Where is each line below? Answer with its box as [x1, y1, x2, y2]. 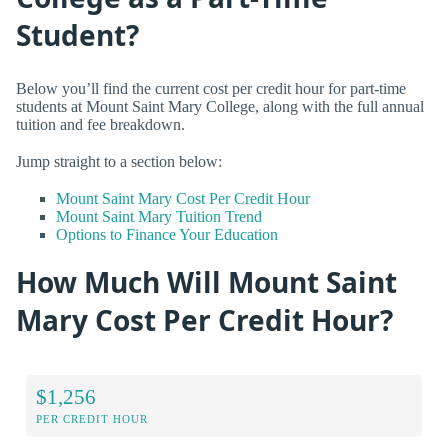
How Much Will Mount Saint [16, 263, 397, 302]
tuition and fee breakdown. [16, 115, 185, 133]
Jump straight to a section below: [16, 152, 222, 170]
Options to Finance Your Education [56, 225, 278, 243]
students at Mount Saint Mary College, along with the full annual [16, 97, 424, 115]
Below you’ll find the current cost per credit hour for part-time [16, 79, 406, 97]
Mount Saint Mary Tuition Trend [56, 207, 262, 225]
